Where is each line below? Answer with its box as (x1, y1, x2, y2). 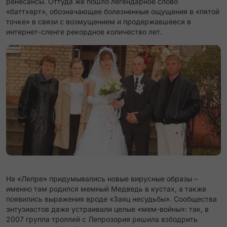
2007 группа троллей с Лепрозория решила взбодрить (6, 215, 198, 223)
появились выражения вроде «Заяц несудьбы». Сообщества (6, 195, 217, 203)
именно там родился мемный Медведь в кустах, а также (6, 184, 206, 193)
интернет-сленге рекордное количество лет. (6, 27, 162, 36)
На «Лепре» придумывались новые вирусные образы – (6, 174, 198, 183)
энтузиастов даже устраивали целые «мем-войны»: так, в (6, 205, 209, 213)
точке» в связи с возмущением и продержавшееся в (6, 17, 191, 26)
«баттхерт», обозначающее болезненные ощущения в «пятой (6, 7, 219, 16)
